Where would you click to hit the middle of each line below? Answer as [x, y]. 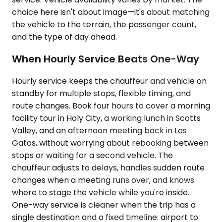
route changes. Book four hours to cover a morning [111, 106]
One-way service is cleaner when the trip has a [104, 205]
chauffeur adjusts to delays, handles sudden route [108, 167]
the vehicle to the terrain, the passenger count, [104, 25]
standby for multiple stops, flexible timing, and [101, 93]
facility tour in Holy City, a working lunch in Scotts [106, 118]
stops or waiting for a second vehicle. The [92, 155]
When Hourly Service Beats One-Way [106, 59]
